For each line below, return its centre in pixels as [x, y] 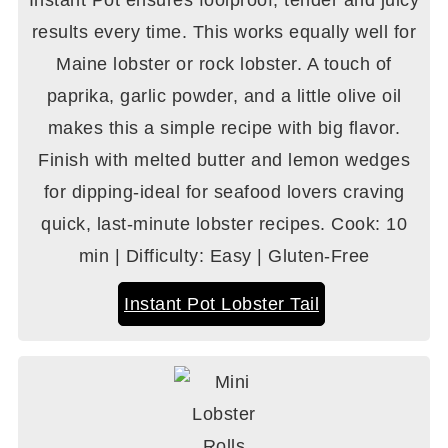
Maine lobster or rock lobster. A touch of [224, 64]
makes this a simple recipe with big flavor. [224, 128]
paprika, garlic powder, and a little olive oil [224, 96]
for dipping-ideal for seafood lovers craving [224, 192]
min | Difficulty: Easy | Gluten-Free [224, 256]
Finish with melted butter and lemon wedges [224, 160]
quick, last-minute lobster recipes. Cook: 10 [224, 224]
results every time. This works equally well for [224, 32]
